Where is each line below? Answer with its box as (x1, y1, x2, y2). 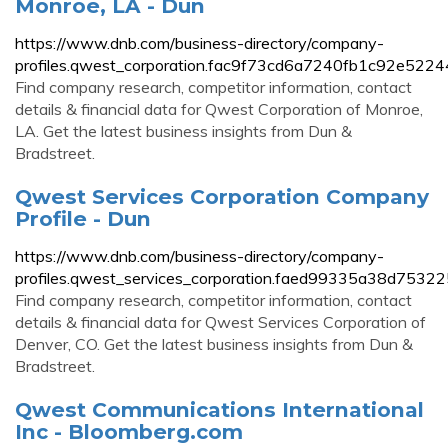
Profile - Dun (15, 206, 151, 231)
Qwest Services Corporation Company (15, 184, 429, 209)
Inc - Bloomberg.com (15, 419, 243, 444)
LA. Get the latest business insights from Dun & (15, 121, 352, 141)
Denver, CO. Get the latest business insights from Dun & (15, 334, 413, 354)
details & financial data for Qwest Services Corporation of (15, 312, 426, 332)
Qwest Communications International (15, 397, 424, 422)
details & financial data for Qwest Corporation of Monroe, (15, 99, 423, 119)
